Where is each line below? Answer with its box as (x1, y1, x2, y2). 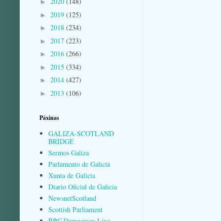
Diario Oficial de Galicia (48, 182, 117, 191)
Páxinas (39, 113, 59, 122)
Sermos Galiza (48, 147, 89, 157)
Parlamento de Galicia (48, 159, 110, 169)
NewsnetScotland (48, 193, 96, 203)
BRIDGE (48, 136, 74, 146)
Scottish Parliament (48, 204, 103, 214)
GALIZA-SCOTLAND (48, 128, 114, 138)
